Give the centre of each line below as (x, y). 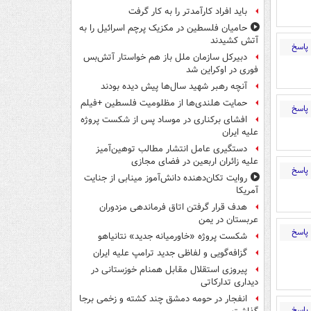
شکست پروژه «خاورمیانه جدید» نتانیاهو (173, 237)
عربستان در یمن (228, 220)
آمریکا (247, 191)
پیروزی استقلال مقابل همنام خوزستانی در (169, 270)
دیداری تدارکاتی (229, 283)
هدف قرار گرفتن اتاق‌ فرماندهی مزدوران (173, 208)
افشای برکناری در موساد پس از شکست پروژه (164, 120)
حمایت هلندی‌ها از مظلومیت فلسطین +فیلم (164, 103)
